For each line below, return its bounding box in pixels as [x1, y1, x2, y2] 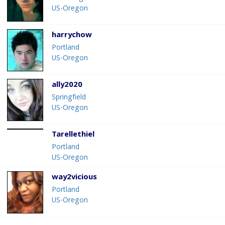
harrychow [52, 29, 92, 43]
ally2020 [52, 79, 82, 92]
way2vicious [52, 171, 97, 185]
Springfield [52, 92, 86, 104]
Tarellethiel [52, 129, 94, 142]
